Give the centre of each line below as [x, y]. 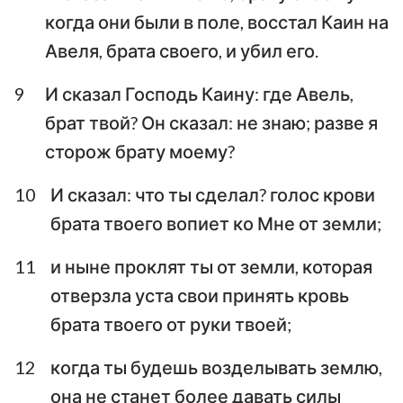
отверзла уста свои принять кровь [200, 295]
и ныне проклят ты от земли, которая [211, 266]
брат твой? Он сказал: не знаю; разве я [211, 122]
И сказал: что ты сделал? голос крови [213, 194]
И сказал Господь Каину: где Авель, [199, 93]
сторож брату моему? [140, 151]
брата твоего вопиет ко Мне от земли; [216, 223]
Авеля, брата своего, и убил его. [182, 50]
